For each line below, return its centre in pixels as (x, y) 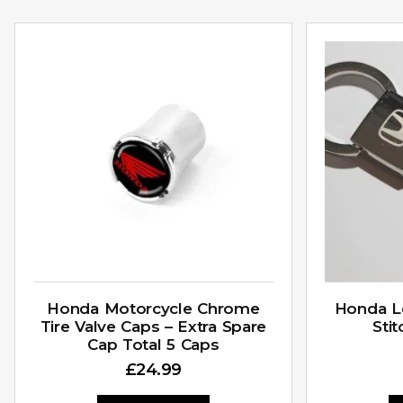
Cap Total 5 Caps (153, 344)
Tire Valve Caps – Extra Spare (153, 326)
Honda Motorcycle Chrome (153, 308)
